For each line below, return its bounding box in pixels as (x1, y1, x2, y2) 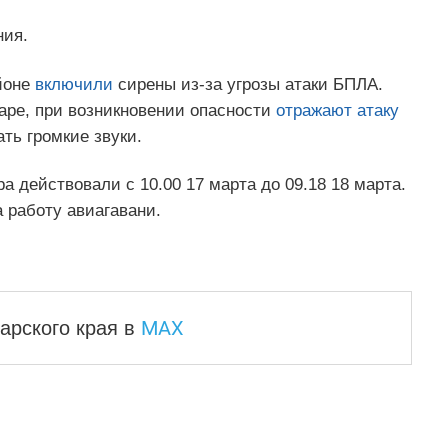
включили (34, 74, 113, 94)
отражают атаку (275, 100, 399, 120)
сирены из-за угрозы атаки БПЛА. (112, 74, 383, 94)
